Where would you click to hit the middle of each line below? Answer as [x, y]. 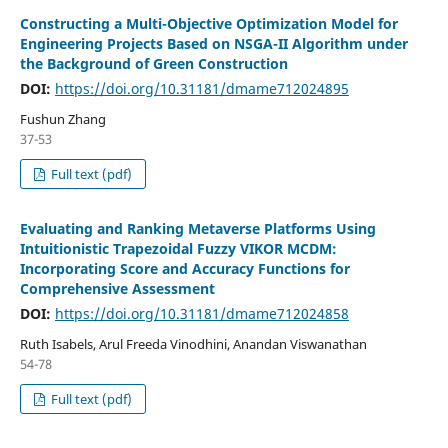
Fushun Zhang [62, 118]
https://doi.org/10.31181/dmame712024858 [201, 313]
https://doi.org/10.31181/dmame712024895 [201, 88]
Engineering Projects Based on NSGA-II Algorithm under [213, 43]
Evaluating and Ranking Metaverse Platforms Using [197, 228]
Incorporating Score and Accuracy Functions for [184, 268]
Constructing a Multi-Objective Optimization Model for [208, 23]
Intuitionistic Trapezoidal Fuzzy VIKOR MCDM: [178, 248]
